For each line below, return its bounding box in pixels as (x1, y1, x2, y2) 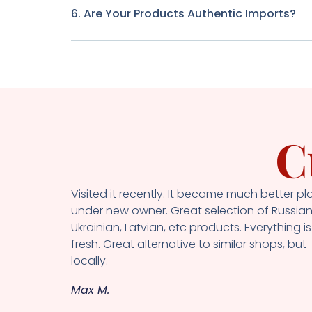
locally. (71, 252, 108, 269)
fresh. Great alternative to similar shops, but (71, 235, 306, 252)
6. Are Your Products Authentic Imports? (71, 5, 296, 22)
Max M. (71, 281, 109, 298)
